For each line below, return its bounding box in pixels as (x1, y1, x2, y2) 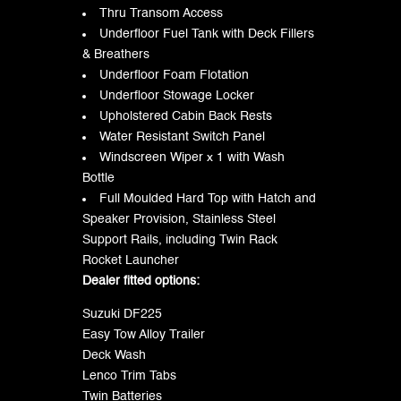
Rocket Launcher (81, 253, 179, 267)
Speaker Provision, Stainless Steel (81, 212, 276, 226)
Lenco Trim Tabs (81, 369, 176, 382)
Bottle (81, 171, 115, 184)
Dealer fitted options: (81, 274, 200, 287)
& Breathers (81, 47, 149, 61)
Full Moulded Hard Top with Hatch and (98, 192, 316, 205)
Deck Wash (81, 348, 146, 362)
